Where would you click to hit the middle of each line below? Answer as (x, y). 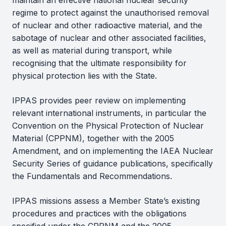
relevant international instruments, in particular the (109, 113)
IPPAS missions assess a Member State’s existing (106, 201)
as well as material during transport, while (92, 50)
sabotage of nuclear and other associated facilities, (109, 38)
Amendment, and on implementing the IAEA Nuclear (113, 151)
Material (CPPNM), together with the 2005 (93, 138)
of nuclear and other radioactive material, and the (107, 25)
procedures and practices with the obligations (99, 213)
